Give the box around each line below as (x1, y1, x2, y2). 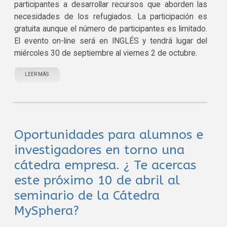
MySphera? (14, 203, 80, 218)
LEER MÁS (25, 71, 49, 77)
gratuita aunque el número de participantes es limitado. (14, 24, 208, 33)
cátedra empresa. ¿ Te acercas (14, 158, 197, 173)
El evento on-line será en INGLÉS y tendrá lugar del (14, 36, 208, 46)
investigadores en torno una (14, 142, 185, 158)
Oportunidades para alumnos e (14, 127, 204, 142)
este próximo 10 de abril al (14, 173, 180, 188)
